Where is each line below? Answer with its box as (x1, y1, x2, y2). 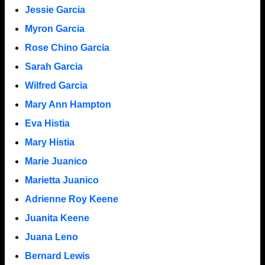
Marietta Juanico (24, 174, 99, 185)
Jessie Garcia (24, 4, 85, 15)
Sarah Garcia (24, 61, 83, 72)
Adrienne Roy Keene (24, 193, 118, 204)
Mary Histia (24, 137, 75, 147)
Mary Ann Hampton (24, 99, 111, 109)
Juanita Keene (24, 212, 89, 223)
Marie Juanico (24, 156, 88, 166)
